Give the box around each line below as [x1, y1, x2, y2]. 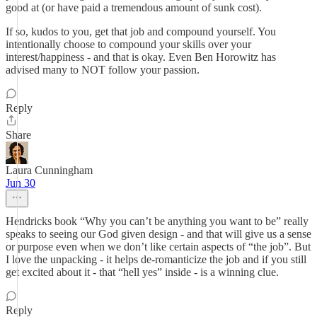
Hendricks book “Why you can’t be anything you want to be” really [6, 215, 309, 227]
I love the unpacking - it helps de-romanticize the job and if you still [6, 253, 306, 265]
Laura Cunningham [6, 164, 93, 176]
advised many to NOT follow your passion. [6, 64, 200, 76]
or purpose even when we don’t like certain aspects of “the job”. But [6, 241, 311, 253]
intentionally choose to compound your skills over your [6, 38, 251, 50]
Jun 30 [6, 177, 35, 189]
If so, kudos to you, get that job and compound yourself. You [6, 25, 276, 38]
